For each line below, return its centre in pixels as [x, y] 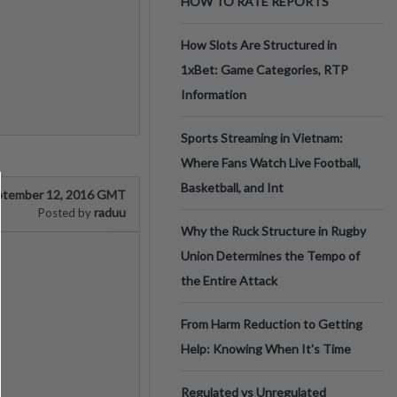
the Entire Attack [229, 280]
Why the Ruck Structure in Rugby [273, 231]
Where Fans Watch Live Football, [271, 163]
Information [214, 94]
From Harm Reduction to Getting [272, 324]
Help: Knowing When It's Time [266, 349]
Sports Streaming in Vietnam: [262, 138]
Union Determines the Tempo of [270, 256]
